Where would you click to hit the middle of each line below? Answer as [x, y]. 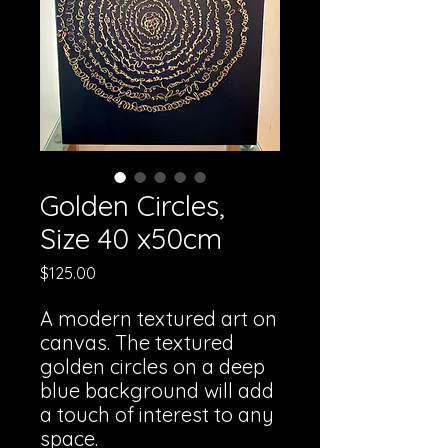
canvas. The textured [137, 342]
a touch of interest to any [157, 414]
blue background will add [157, 390]
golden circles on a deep [152, 366]
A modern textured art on [158, 318]
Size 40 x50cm [131, 238]
